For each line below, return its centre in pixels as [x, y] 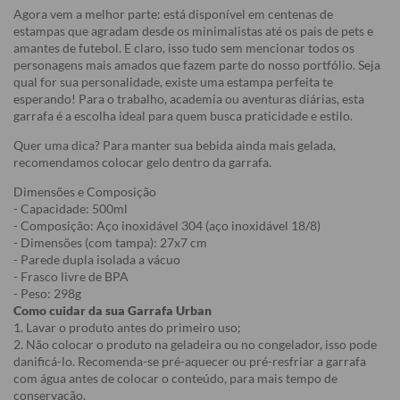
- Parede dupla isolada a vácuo [97, 260]
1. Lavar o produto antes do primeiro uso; [127, 328]
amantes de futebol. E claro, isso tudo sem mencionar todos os [184, 48]
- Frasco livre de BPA [71, 277]
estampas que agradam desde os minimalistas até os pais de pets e [193, 31]
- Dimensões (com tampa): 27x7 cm [110, 243]
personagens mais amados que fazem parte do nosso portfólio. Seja [197, 65]
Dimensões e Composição [85, 192]
